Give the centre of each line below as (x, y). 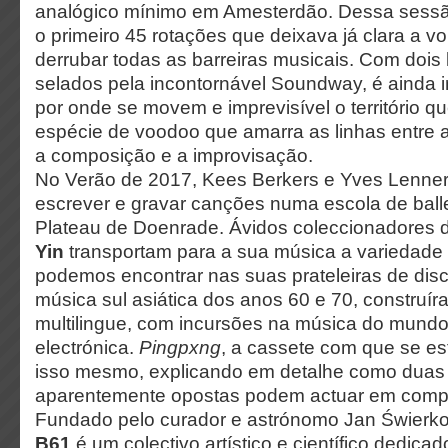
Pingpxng (180, 347)
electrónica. (87, 347)
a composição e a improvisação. (174, 155)
